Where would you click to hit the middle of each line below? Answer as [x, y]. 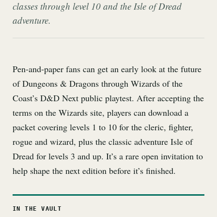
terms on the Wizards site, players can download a [101, 112]
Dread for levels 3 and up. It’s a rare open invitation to [108, 156]
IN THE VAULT [37, 209]
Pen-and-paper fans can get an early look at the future [107, 69]
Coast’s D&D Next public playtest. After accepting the [108, 98]
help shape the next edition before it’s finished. [94, 170]
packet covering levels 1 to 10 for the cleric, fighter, [103, 127]
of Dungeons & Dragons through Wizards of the [98, 83]
